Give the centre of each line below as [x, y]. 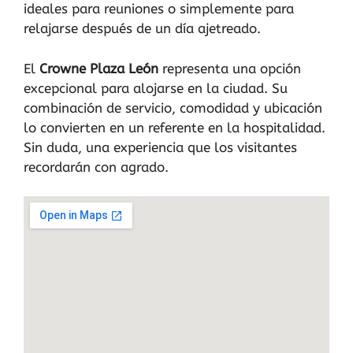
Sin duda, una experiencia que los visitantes [160, 147]
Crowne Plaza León [99, 68]
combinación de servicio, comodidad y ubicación [173, 108]
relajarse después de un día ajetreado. [142, 28]
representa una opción [230, 68]
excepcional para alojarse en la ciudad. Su [156, 88]
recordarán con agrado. [96, 167]
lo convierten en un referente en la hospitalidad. [175, 127]
